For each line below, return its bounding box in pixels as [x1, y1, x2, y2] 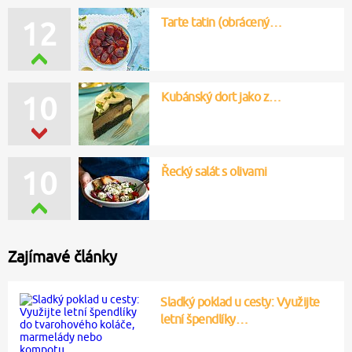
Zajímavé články [8, 247, 117, 266]
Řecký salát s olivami [161, 163, 267, 178]
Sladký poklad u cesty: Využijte [160, 294, 320, 309]
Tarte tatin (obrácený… [161, 14, 281, 29]
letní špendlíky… [160, 311, 248, 326]
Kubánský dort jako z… [161, 89, 281, 104]
